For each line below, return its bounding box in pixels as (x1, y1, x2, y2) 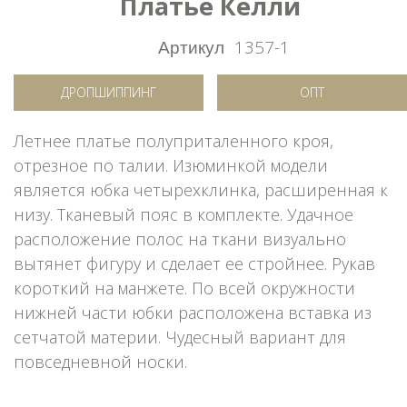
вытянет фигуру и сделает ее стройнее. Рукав (14, 252, 375, 274)
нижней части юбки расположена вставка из (14, 301, 372, 323)
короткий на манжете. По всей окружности (14, 276, 355, 299)
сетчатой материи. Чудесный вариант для (14, 325, 346, 348)
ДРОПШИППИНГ (61, 83, 156, 101)
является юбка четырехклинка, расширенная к (14, 178, 388, 201)
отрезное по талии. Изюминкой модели (14, 154, 328, 176)
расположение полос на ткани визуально (14, 227, 346, 250)
